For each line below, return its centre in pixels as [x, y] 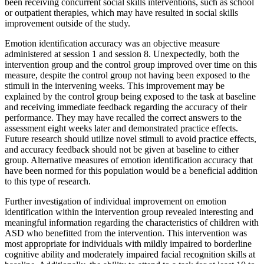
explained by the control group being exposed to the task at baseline [130, 96]
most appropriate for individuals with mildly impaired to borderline [128, 243]
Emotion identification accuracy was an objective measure [112, 43]
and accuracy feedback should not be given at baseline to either [122, 149]
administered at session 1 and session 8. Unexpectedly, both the [122, 54]
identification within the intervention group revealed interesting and [129, 212]
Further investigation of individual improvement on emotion [115, 201]
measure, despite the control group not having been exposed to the [127, 75]
